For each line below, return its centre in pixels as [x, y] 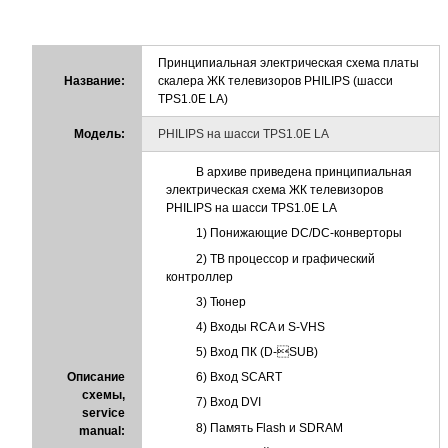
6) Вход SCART [239, 377]
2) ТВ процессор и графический [285, 258]
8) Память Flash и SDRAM [269, 427]
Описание [96, 376]
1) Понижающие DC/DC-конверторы [299, 233]
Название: [94, 80]
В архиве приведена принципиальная [304, 172]
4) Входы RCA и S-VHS [260, 326]
